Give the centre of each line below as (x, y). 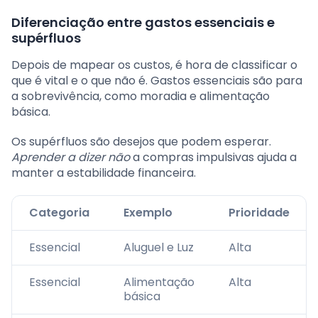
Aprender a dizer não (71, 158)
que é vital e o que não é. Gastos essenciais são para (157, 81)
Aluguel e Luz (159, 248)
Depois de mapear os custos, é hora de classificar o (154, 65)
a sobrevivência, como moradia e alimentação (141, 97)
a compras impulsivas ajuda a (213, 158)
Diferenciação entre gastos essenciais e (143, 23)
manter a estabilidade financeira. (104, 173)
